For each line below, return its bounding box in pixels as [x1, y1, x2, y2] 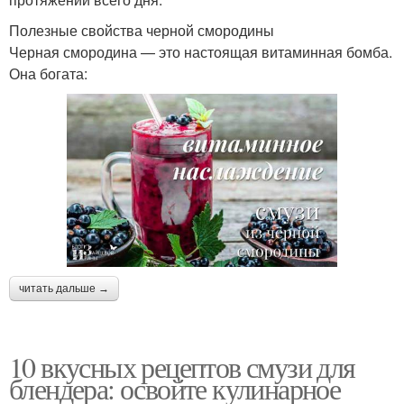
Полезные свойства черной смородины [9, 19, 274, 41]
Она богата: [9, 62, 87, 84]
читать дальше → [19, 282, 109, 296]
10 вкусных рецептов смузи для [9, 347, 355, 387]
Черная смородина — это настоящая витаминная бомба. [9, 41, 392, 62]
